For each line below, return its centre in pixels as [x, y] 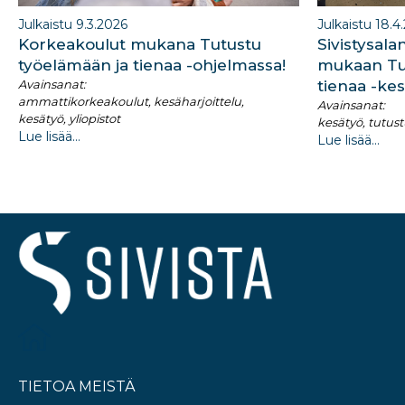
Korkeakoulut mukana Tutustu [140, 45]
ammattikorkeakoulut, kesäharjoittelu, [131, 102]
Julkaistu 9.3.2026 [73, 25]
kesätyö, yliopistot [69, 119]
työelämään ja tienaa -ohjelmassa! [152, 66]
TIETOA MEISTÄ [77, 387]
